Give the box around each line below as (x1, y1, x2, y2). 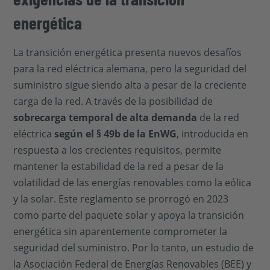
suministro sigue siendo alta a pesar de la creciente (13, 78, 247, 92)
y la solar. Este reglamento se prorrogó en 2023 (13, 192, 229, 206)
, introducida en (177, 127, 249, 140)
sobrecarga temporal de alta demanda (13, 111, 198, 124)
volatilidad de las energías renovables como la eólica (13, 176, 252, 189)
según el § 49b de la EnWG (54, 127, 177, 140)
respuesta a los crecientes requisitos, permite (13, 143, 222, 157)
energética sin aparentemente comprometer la (13, 225, 228, 238)
